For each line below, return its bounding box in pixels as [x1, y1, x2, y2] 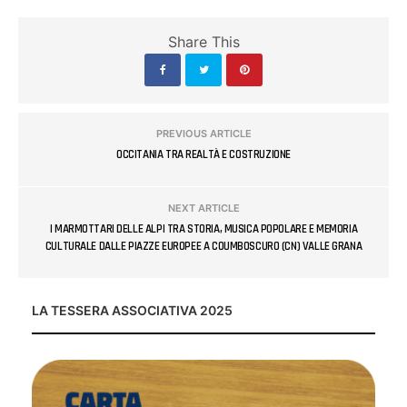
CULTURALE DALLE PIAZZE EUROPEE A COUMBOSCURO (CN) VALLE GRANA [45, 238, 362, 253]
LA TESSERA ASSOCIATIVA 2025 [32, 302, 233, 318]
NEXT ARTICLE [167, 201, 240, 214]
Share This [167, 32, 240, 51]
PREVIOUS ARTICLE [155, 126, 252, 140]
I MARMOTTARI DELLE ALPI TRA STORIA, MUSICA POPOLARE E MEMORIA [49, 221, 358, 236]
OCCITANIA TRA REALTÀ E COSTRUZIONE [116, 146, 291, 162]
